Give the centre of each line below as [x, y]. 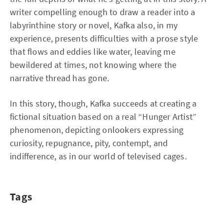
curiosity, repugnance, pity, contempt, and [89, 143]
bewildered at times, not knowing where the [93, 65]
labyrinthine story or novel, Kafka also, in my [94, 25]
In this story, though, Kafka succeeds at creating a [103, 103]
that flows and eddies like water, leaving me [93, 52]
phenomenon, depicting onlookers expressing [97, 130]
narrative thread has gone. [60, 78]
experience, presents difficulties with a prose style [104, 38]
